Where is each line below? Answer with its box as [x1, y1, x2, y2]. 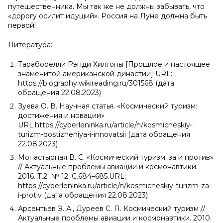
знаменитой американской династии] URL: [18, 69, 172, 78]
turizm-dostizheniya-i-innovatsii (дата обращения [18, 130, 190, 139]
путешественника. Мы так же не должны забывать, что [8, 2, 205, 11]
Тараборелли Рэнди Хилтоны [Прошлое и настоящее [18, 60, 210, 69]
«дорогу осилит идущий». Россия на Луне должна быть [8, 11, 207, 20]
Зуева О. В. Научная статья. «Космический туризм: [18, 102, 197, 111]
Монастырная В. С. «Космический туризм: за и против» [18, 153, 214, 162]
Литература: [8, 40, 52, 49]
